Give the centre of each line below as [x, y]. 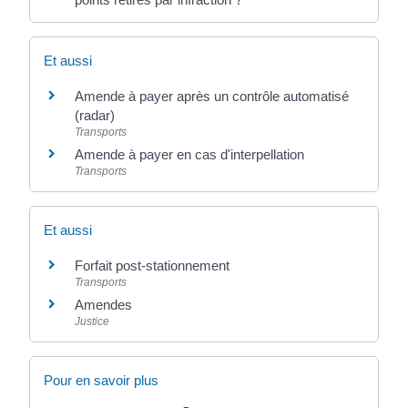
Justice [92, 321]
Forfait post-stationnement [153, 265]
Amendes [104, 305]
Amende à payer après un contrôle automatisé [212, 96]
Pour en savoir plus [102, 381]
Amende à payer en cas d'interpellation [190, 154]
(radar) [95, 115]
